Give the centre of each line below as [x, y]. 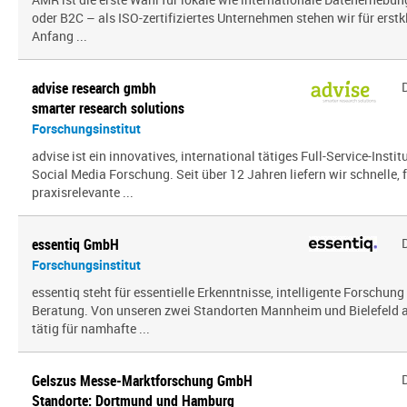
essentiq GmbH [75, 244]
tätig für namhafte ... [91, 328]
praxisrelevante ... [83, 192]
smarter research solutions [108, 108]
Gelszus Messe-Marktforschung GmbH [142, 381]
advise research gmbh [94, 88]
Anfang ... [60, 36]
